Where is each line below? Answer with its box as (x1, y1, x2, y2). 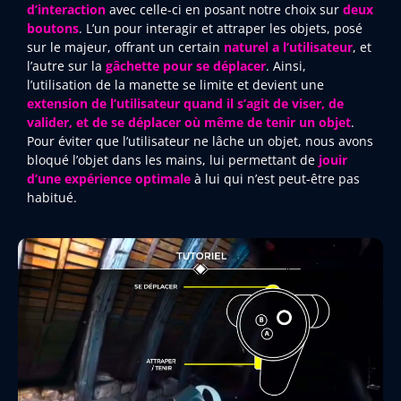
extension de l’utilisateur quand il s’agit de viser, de (27, 95, 344, 113)
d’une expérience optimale (27, 170, 191, 188)
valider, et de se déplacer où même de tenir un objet (27, 114, 351, 132)
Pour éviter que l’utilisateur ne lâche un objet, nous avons (27, 132, 373, 150)
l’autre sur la (27, 57, 106, 75)
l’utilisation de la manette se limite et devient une (27, 76, 324, 94)
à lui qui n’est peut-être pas (191, 170, 360, 188)
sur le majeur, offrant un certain (27, 38, 224, 56)
